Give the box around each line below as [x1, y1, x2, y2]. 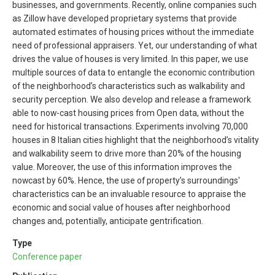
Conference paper [12, 252, 82, 262]
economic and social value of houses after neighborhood [12, 203, 230, 213]
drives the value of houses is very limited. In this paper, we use [12, 54, 249, 64]
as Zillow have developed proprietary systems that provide [12, 14, 237, 24]
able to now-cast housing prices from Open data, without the [12, 108, 244, 118]
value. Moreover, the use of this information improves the [12, 162, 232, 172]
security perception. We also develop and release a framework [12, 95, 251, 105]
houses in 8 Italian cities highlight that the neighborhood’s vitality [12, 135, 259, 145]
